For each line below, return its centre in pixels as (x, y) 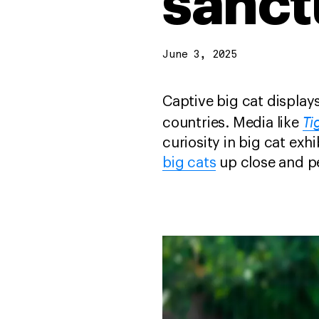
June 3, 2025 (199, 55)
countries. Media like (232, 123)
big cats (189, 163)
